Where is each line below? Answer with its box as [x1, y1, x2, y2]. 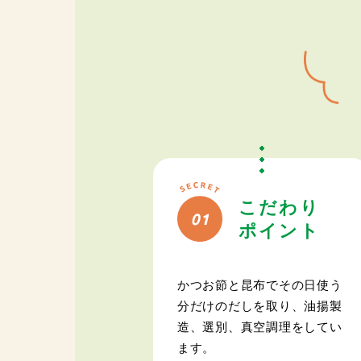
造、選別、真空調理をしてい [176, 320, 342, 334]
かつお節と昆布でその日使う [176, 278, 342, 292]
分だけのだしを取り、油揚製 [176, 299, 342, 313]
